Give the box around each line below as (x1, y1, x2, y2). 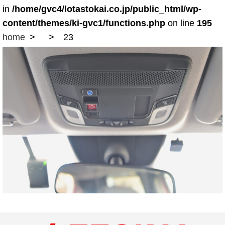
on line (165, 18, 197, 28)
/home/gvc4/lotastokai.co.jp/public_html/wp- (12, 4, 201, 14)
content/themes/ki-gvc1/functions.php (3, 18, 165, 28)
